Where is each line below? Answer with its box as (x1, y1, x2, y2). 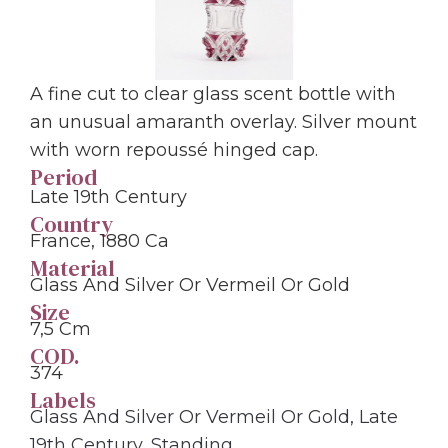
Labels (30, 384, 96, 415)
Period (30, 161, 97, 192)
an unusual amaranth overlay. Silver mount (30, 110, 417, 133)
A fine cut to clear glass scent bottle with (30, 82, 396, 105)
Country (30, 208, 113, 239)
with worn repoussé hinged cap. (30, 138, 318, 161)
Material (30, 252, 115, 283)
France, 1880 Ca (30, 229, 169, 252)
